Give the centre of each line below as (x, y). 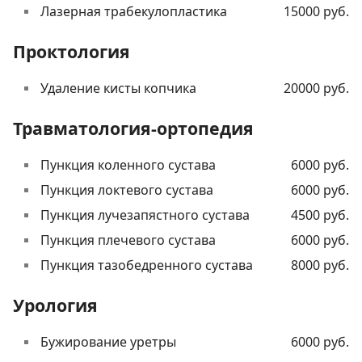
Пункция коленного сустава (128, 165)
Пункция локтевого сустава (127, 190)
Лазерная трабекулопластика (134, 12)
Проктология (72, 52)
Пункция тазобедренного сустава (147, 265)
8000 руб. (320, 265)
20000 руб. (316, 88)
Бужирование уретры (108, 342)
